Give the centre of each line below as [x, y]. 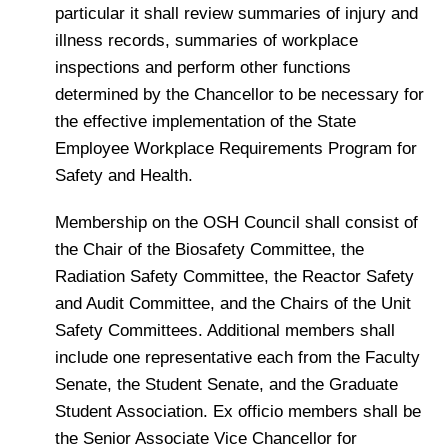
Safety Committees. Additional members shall [225, 330]
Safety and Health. [124, 175]
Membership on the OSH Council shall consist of [236, 222]
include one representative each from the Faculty [237, 357]
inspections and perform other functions [203, 67]
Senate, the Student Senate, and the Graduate [226, 384]
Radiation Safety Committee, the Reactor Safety [234, 276]
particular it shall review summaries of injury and [236, 13]
